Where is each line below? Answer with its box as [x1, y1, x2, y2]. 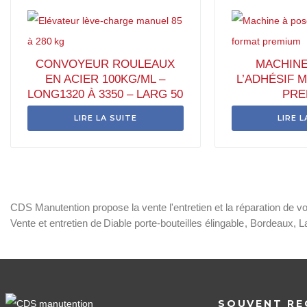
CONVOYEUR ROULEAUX [36, 58, 175, 71]
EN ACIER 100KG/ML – [45, 73, 166, 86]
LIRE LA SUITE [73, 113, 137, 123]
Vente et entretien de [10, 217, 101, 229]
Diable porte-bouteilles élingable [103, 217, 244, 229]
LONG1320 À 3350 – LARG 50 [27, 88, 184, 101]
